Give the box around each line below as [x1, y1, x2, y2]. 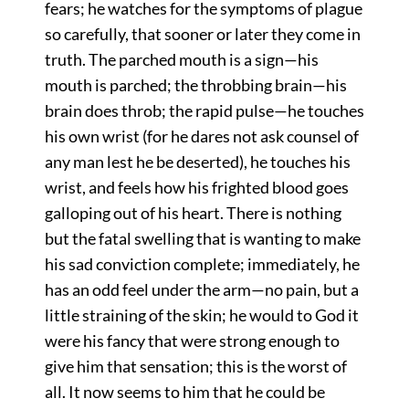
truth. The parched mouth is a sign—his [44, 49, 319, 70]
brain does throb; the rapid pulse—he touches [44, 100, 364, 121]
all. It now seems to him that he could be [44, 382, 325, 403]
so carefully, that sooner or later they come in [44, 24, 361, 45]
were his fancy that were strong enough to [44, 330, 340, 351]
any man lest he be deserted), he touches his [44, 152, 351, 173]
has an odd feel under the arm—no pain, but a [44, 279, 359, 300]
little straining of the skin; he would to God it [44, 305, 359, 326]
